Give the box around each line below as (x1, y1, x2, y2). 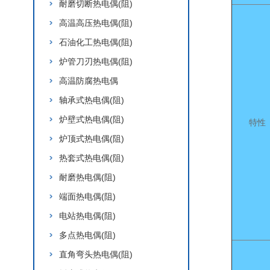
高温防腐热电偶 (59, 76, 118, 86)
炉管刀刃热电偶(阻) (59, 57, 133, 66)
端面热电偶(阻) (59, 192, 116, 201)
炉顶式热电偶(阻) (59, 134, 124, 143)
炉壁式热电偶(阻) (59, 115, 124, 124)
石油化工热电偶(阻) (59, 37, 133, 47)
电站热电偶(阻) (59, 211, 116, 221)
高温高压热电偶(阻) (59, 18, 133, 28)
